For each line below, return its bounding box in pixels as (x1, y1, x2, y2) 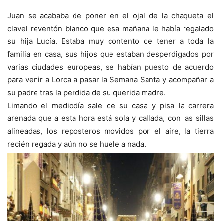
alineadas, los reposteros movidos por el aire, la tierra (7, 126, 214, 136)
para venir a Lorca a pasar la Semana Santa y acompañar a (7, 75, 214, 84)
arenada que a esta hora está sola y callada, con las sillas (7, 113, 214, 123)
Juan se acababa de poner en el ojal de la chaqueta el (7, 11, 214, 20)
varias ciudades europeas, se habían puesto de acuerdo (7, 62, 214, 72)
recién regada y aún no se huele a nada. (7, 139, 146, 148)
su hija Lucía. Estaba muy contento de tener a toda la (7, 37, 214, 46)
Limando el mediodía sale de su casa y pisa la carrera (7, 101, 214, 110)
